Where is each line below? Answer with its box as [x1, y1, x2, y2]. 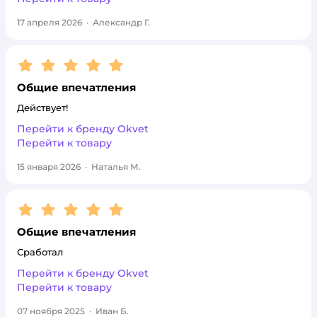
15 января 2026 [17, 161, 81, 172]
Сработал [17, 246, 63, 258]
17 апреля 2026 [17, 17, 82, 28]
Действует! [17, 102, 68, 113]
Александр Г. [93, 17, 150, 28]
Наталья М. [91, 161, 141, 172]
